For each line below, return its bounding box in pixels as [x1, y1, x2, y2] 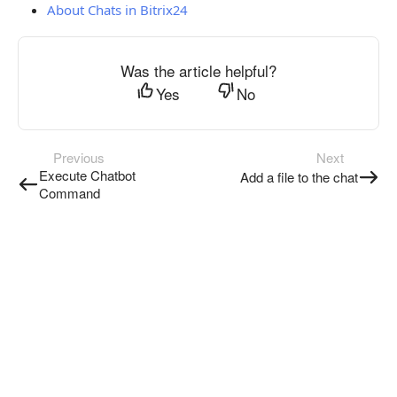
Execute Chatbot [39, 166, 136, 184]
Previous [53, 148, 105, 167]
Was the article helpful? [121, 59, 276, 82]
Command [39, 183, 100, 202]
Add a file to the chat [240, 167, 358, 186]
